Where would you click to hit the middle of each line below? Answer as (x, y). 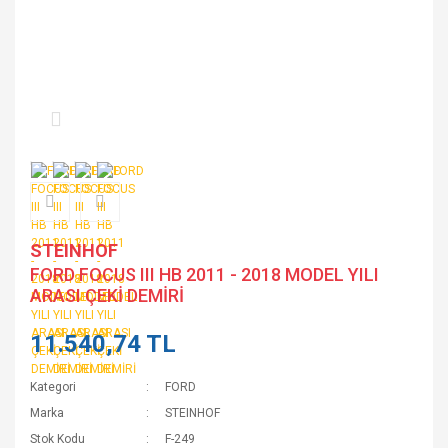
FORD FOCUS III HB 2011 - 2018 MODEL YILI (204, 274)
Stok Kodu (57, 439)
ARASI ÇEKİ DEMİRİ (107, 295)
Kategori (53, 387)
